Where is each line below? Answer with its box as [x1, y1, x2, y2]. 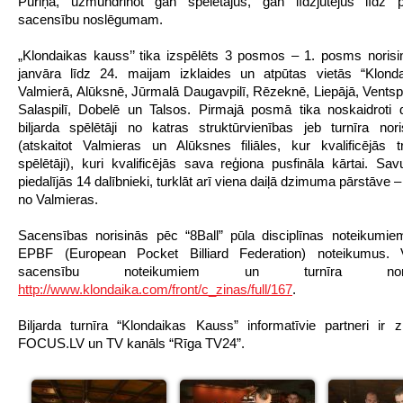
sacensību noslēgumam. [18, 12, 163, 27]
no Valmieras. [18, 192, 98, 207]
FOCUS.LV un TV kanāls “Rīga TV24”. [18, 336, 245, 351]
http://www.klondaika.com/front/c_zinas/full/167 [18, 282, 292, 297]
